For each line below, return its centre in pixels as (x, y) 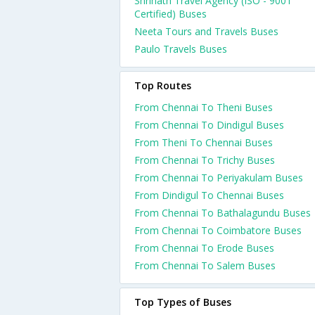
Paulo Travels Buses (181, 49)
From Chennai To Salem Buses (205, 265)
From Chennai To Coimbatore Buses (218, 230)
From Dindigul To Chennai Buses (209, 195)
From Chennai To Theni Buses (204, 107)
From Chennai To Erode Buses (204, 248)
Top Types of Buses (183, 302)
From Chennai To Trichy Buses (205, 160)
